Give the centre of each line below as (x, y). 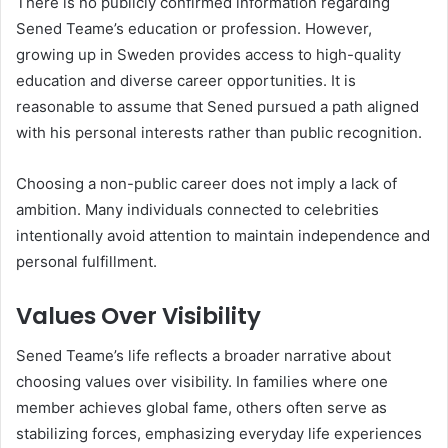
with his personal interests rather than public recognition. (219, 132)
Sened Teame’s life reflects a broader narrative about (203, 356)
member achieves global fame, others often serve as (201, 408)
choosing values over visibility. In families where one (202, 382)
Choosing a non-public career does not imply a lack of (206, 183)
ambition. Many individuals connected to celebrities (197, 209)
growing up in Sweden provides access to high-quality (208, 54)
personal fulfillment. (86, 261)
